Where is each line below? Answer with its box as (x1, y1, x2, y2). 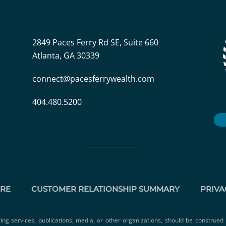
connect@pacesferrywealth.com (32, 73, 154, 85)
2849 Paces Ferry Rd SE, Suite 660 (32, 37, 158, 48)
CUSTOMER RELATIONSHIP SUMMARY (31, 184, 180, 194)
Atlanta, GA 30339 (32, 50, 99, 62)
